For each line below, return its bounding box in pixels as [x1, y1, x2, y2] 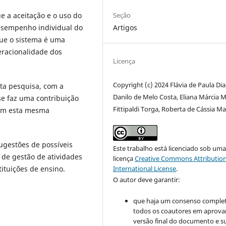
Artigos [113, 23, 138, 33]
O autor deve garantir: [113, 175, 181, 185]
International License [113, 164, 177, 174]
